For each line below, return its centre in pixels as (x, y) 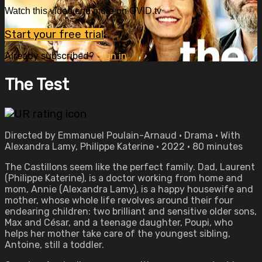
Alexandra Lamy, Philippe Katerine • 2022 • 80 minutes (124, 146)
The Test (37, 84)
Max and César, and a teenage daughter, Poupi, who (119, 223)
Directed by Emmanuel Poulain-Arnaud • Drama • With (123, 135)
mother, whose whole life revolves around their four (119, 200)
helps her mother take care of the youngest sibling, (118, 234)
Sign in (112, 56)
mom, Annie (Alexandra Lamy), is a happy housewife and (129, 189)
